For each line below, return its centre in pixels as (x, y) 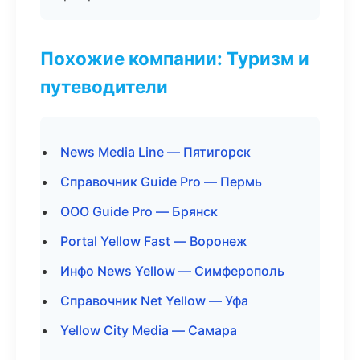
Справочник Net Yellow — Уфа (154, 301)
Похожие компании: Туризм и (175, 58)
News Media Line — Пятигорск (155, 152)
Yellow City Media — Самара (149, 330)
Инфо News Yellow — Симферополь (172, 271)
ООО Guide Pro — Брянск (139, 211)
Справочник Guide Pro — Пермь (161, 182)
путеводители (104, 86)
